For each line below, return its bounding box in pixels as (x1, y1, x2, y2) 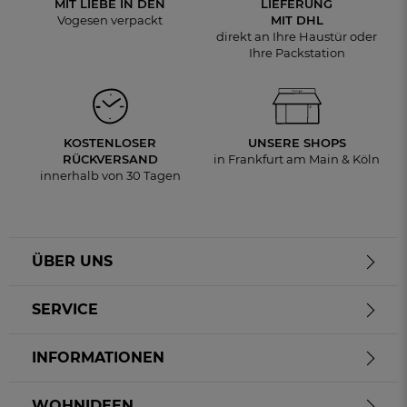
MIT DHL (270, 13, 323, 28)
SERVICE (32, 301, 98, 319)
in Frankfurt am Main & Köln (213, 152, 381, 167)
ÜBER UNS (32, 253, 113, 271)
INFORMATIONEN (32, 349, 164, 367)
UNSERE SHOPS (247, 135, 346, 151)
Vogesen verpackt (57, 13, 164, 28)
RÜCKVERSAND (62, 152, 158, 167)
